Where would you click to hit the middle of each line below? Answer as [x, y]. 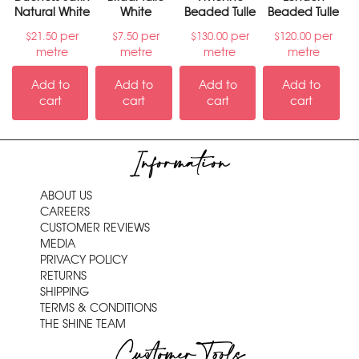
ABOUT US [66, 196]
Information [179, 164]
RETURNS [63, 276]
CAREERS [65, 212]
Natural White [52, 12]
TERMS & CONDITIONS [99, 308]
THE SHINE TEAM [83, 324]
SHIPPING [65, 292]
